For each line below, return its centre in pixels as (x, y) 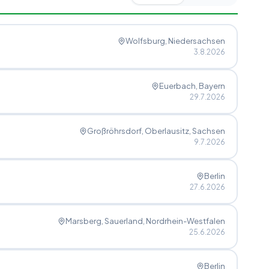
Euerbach (177, 86)
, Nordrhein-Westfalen (184, 221)
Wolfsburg (145, 41)
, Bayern (210, 86)
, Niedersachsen (195, 41)
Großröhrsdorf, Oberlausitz (138, 131)
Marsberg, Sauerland (104, 221)
